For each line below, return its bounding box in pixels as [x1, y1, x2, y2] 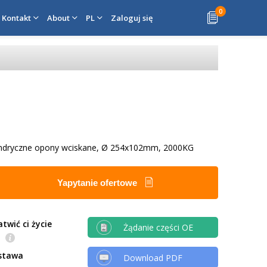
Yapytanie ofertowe [57, 177, 140, 188]
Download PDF [123, 252, 182, 263]
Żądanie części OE [123, 222, 193, 234]
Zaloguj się [111, 13, 153, 23]
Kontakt [2, 13, 31, 23]
